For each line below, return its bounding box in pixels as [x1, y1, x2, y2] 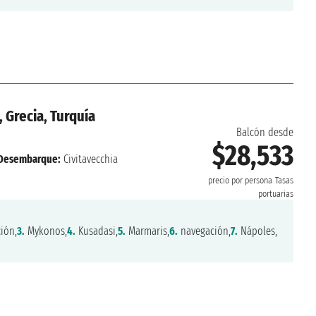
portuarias [257, 188, 293, 200]
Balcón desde [236, 126, 293, 140]
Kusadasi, [75, 224, 118, 238]
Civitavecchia [60, 152, 118, 166]
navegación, [177, 224, 231, 238]
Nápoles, [237, 224, 277, 238]
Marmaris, [125, 224, 169, 238]
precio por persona [207, 175, 272, 187]
